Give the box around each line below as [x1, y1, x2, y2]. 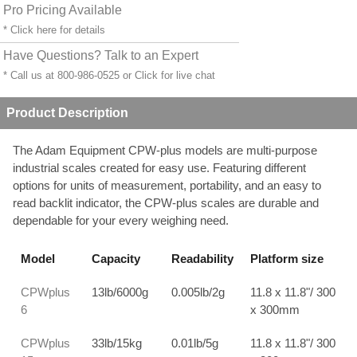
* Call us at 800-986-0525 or [3, 69, 135, 81]
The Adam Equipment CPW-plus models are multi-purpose [13, 143, 317, 157]
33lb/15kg [92, 336, 143, 350]
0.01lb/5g [171, 336, 219, 350]
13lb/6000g [92, 285, 149, 299]
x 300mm [250, 303, 300, 316]
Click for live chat [135, 69, 215, 81]
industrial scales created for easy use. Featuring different [13, 161, 306, 175]
